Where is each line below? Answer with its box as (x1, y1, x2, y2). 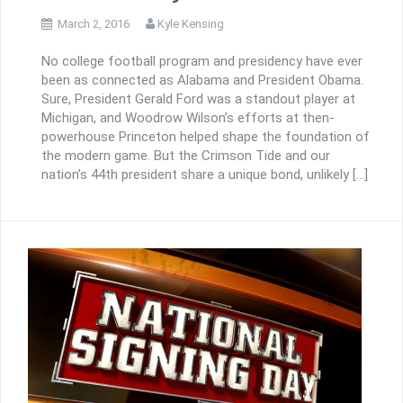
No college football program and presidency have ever (41, 53, 363, 70)
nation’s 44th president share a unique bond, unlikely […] (41, 166, 368, 184)
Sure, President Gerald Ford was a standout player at (41, 91, 355, 108)
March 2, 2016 (58, 16, 130, 31)
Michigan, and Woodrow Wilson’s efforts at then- (41, 110, 335, 127)
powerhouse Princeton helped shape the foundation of (41, 129, 370, 146)
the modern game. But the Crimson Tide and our (41, 148, 330, 165)
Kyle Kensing (157, 16, 224, 31)
